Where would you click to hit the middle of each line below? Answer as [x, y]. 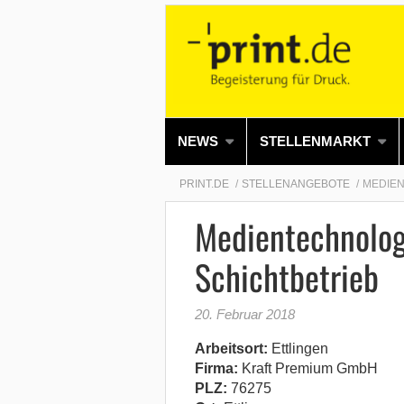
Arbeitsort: [231, 348]
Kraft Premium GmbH [308, 368]
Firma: [216, 368]
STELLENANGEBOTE [295, 184]
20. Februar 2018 [244, 314]
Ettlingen [298, 348]
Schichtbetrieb [286, 276]
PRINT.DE [204, 184]
